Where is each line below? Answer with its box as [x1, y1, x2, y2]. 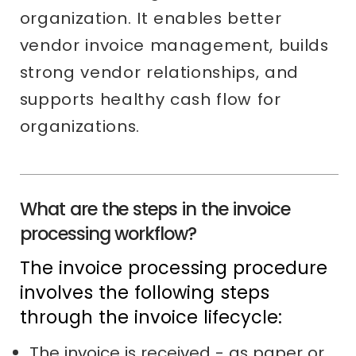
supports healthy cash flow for [19, 87, 281, 110]
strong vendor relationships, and [19, 60, 300, 83]
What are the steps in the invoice [19, 195, 291, 222]
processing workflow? [19, 220, 197, 246]
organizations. [19, 114, 141, 137]
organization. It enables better [19, 6, 282, 29]
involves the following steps [19, 279, 269, 305]
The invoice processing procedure [19, 254, 327, 281]
